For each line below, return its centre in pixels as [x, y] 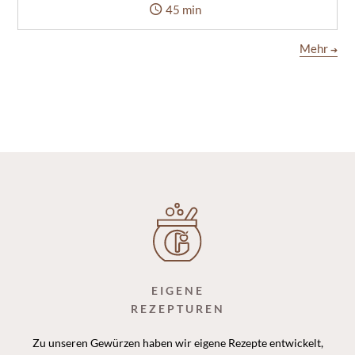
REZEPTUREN [177, 308]
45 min [183, 9]
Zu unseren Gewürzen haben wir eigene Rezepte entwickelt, [177, 342]
